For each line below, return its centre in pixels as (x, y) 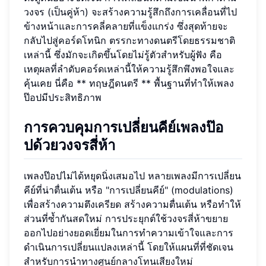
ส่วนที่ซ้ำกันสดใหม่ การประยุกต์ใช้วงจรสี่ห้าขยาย (126, 219)
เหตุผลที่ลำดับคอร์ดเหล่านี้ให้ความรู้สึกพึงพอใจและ (129, 69)
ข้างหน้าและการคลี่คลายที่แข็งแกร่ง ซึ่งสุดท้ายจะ (126, 26)
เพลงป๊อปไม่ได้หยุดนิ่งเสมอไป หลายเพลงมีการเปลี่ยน (132, 176)
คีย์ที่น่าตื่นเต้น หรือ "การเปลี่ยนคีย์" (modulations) (129, 190)
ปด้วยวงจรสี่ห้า (69, 145)
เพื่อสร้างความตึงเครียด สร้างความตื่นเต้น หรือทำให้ (132, 205)
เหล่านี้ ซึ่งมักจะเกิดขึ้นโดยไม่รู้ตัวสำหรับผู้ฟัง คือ (123, 55)
